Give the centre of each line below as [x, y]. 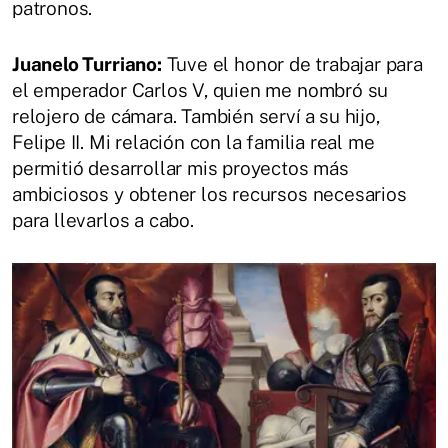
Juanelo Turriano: [87, 63]
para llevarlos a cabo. [103, 219]
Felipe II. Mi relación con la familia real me [193, 141]
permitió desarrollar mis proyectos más [180, 167]
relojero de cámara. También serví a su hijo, [196, 115]
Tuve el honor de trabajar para [292, 63]
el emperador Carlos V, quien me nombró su [200, 89]
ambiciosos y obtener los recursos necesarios [209, 193]
